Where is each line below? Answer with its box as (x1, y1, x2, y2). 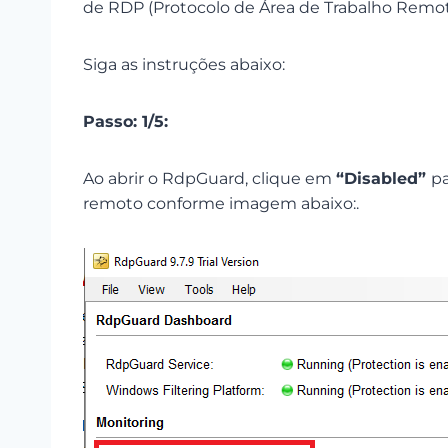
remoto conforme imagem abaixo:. (83, 194, 359, 213)
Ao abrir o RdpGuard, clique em (83, 169, 336, 188)
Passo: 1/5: (83, 112, 168, 131)
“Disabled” (336, 169, 431, 188)
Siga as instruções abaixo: (83, 55, 285, 74)
